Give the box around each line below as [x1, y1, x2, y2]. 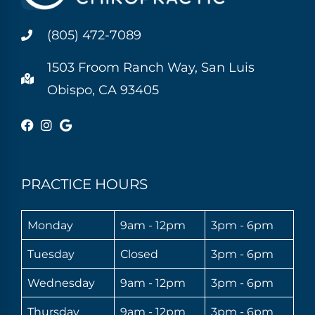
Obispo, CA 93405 [47, 82, 159, 98]
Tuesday [27, 247, 75, 262]
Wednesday [27, 276, 95, 290]
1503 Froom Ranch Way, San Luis [47, 60, 255, 76]
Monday [27, 218, 73, 233]
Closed [120, 247, 158, 262]
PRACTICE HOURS [21, 176, 148, 193]
